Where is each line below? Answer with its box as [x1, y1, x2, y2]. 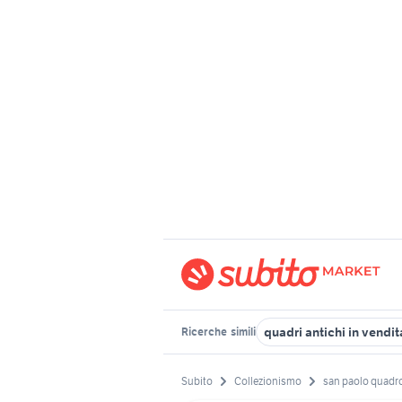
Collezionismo [234, 374, 301, 389]
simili [229, 325, 256, 338]
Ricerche [181, 325, 229, 338]
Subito [181, 374, 213, 389]
